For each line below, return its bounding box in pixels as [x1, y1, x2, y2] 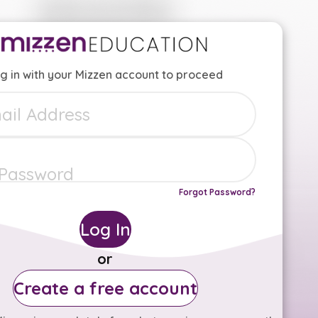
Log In [79, 218, 131, 240]
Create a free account [13, 277, 197, 299]
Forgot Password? [178, 186, 256, 197]
